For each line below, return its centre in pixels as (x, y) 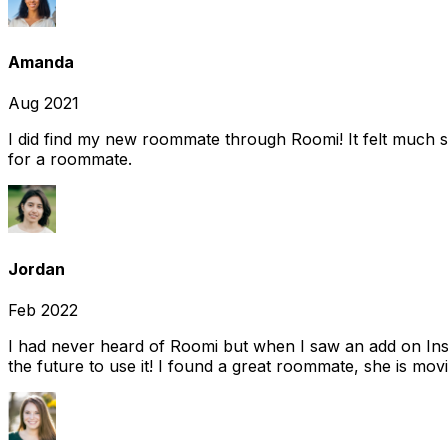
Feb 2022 (43, 309)
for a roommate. (70, 159)
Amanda (41, 62)
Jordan (36, 268)
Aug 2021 (43, 103)
